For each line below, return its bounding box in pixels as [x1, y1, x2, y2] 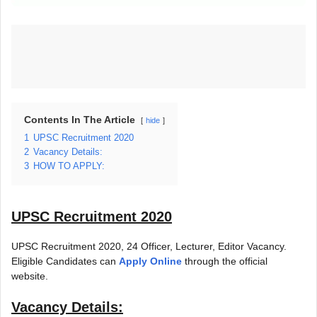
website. [11, 270, 48, 282]
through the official [182, 255, 267, 267]
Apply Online [119, 255, 182, 267]
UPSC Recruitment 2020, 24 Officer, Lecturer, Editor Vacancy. [11, 240, 287, 252]
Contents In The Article [24, 113, 135, 125]
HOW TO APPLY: [33, 161, 105, 171]
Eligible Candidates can [11, 255, 119, 267]
